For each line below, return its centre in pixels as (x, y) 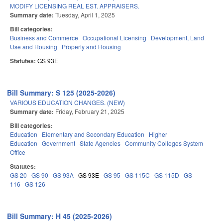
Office (18, 152)
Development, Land (177, 38)
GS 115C (137, 175)
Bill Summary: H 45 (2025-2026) (60, 216)
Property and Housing (91, 47)
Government (58, 143)
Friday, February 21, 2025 (90, 111)
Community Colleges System (164, 143)
